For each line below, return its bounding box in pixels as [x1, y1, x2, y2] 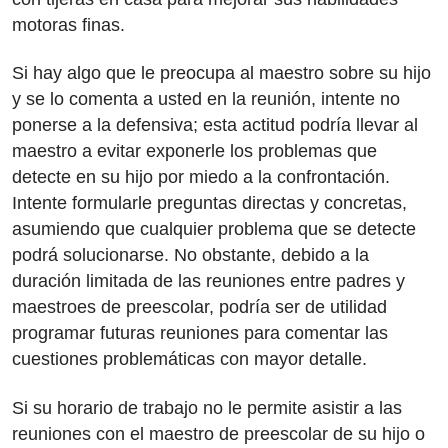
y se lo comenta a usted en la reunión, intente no [12, 89, 400, 109]
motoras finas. [12, 14, 125, 35]
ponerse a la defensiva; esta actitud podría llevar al [12, 115, 418, 135]
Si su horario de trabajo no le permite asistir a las [12, 397, 402, 418]
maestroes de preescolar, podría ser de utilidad [12, 297, 387, 317]
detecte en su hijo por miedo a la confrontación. [12, 167, 390, 187]
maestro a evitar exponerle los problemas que [12, 141, 377, 161]
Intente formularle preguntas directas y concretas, [12, 193, 407, 213]
